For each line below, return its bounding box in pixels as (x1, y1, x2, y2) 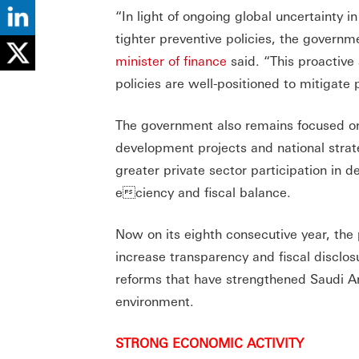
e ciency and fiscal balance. (115, 184, 295, 201)
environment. (115, 292, 198, 310)
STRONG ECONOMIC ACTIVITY (115, 334, 304, 352)
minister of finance (115, 52, 227, 70)
